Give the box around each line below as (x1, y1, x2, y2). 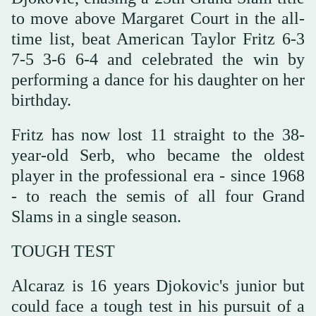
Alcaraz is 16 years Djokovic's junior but (11, 276, 305, 295)
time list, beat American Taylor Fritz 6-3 (11, 29, 305, 48)
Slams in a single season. (11, 207, 181, 226)
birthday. (11, 90, 71, 109)
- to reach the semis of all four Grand (11, 186, 305, 205)
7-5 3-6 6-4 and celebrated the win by (11, 49, 305, 68)
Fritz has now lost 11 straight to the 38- (11, 125, 305, 144)
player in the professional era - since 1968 (11, 166, 305, 185)
